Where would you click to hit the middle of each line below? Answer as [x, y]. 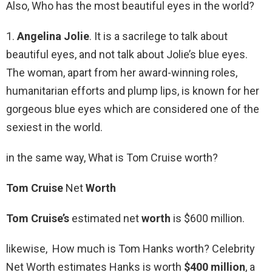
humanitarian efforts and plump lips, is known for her [133, 91]
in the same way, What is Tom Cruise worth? [112, 158]
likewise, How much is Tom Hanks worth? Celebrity [131, 249]
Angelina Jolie [53, 36]
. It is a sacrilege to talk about [158, 36]
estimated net [105, 219]
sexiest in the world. [54, 127]
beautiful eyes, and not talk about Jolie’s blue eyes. [127, 55]
